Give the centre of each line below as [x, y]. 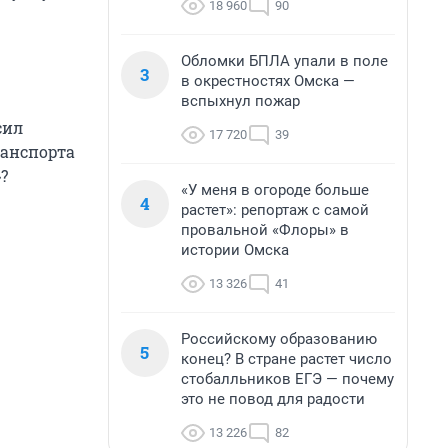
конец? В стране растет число [286, 359]
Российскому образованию [279, 339]
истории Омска [235, 250]
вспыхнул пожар [240, 101]
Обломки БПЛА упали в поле [284, 61]
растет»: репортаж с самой [275, 210]
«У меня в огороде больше [275, 190]
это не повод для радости [273, 399]
